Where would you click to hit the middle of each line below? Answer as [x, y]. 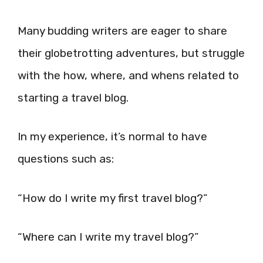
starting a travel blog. [73, 97]
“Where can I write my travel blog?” [108, 237]
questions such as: [66, 159]
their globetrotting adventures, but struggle [131, 53]
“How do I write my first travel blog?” [112, 198]
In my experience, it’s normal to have [112, 136]
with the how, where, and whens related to [128, 75]
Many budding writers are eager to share [122, 31]
